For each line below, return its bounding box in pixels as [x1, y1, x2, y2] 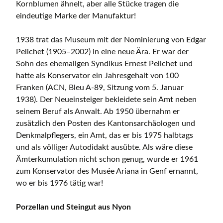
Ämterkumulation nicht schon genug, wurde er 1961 [16, 155, 198, 164]
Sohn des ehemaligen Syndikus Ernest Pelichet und [16, 60, 193, 68]
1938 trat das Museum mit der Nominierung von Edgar [16, 36, 206, 44]
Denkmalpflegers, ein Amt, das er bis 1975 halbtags [16, 131, 193, 140]
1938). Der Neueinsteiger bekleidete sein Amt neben [16, 96, 197, 104]
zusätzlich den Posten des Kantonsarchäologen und [16, 119, 195, 128]
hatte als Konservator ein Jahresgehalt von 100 [16, 72, 179, 80]
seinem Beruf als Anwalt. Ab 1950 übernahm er [16, 108, 180, 116]
